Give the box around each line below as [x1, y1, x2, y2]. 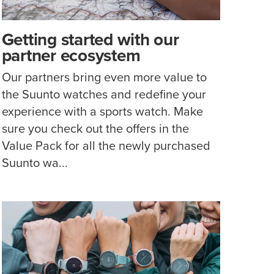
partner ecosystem [1, 47, 141, 65]
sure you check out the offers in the [1, 122, 189, 135]
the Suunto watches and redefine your [1, 88, 206, 101]
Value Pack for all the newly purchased [1, 139, 210, 152]
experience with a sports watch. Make [1, 105, 203, 118]
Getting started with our [1, 31, 179, 49]
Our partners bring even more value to [1, 71, 207, 84]
